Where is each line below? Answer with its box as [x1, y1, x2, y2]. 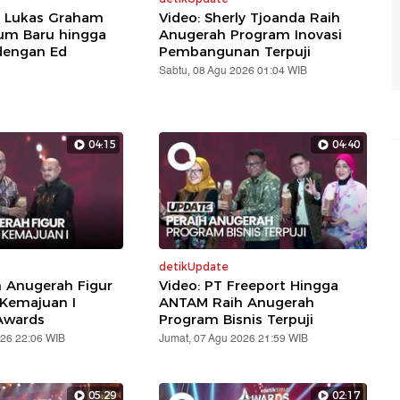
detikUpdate [159, 259, 229, 273]
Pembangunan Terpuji [159, 42, 312, 60]
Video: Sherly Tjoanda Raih [159, 8, 341, 26]
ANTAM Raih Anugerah [159, 293, 315, 311]
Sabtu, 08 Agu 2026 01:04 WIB [159, 62, 308, 79]
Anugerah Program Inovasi [159, 25, 343, 43]
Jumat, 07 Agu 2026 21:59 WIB [159, 329, 309, 347]
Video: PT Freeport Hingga [159, 276, 339, 294]
